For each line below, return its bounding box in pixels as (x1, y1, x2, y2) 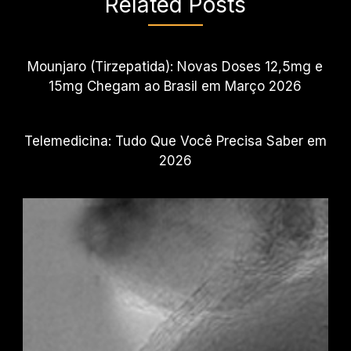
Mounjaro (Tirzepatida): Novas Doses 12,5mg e (27, 58, 324, 74)
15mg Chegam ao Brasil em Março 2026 (49, 78, 302, 94)
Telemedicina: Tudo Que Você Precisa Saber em (24, 132, 327, 149)
